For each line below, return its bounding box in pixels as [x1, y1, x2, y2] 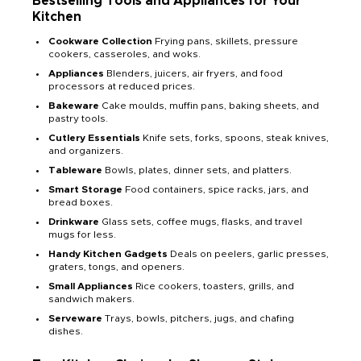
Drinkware [48, 217, 102, 227]
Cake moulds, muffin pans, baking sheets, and [102, 101, 319, 111]
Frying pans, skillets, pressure [155, 36, 298, 47]
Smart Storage [48, 185, 125, 195]
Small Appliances [48, 281, 135, 292]
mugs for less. [48, 230, 116, 240]
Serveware [48, 313, 105, 324]
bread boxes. [48, 197, 113, 208]
